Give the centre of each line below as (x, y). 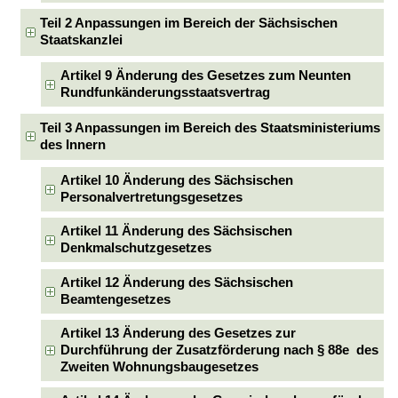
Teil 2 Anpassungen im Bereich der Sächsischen (189, 24)
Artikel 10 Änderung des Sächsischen (176, 180)
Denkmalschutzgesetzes (135, 248)
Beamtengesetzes (115, 299)
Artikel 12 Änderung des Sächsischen (176, 282)
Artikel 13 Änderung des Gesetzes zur (178, 333)
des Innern (73, 145)
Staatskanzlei (82, 40)
